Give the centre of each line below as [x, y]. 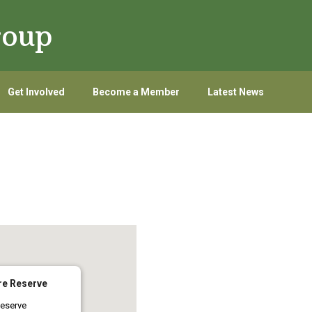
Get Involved [36, 92]
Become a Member [136, 92]
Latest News [235, 92]
